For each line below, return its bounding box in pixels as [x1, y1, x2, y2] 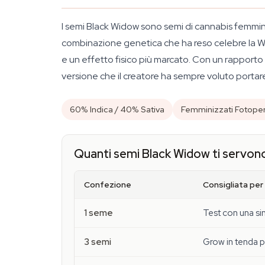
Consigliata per [203, 179, 263, 190]
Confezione [84, 179, 131, 190]
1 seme [84, 207, 113, 219]
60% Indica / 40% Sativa [70, 104, 164, 115]
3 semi [84, 236, 111, 248]
